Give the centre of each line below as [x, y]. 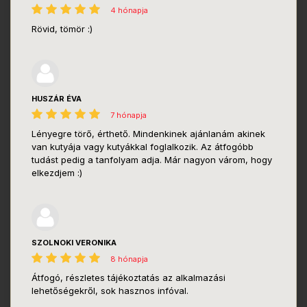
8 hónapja [129, 259]
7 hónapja [128, 115]
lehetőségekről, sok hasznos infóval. [110, 291]
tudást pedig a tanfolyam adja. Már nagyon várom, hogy [152, 160]
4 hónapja [129, 11]
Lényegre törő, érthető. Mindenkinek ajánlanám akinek [148, 134]
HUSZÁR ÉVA [57, 99]
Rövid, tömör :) [62, 29]
